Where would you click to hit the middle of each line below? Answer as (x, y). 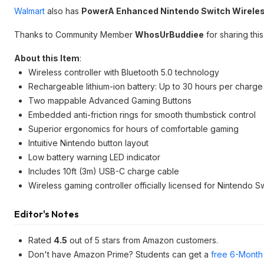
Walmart (29, 11)
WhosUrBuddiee (169, 34)
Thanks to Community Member (75, 34)
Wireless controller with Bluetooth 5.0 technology (124, 72)
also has (63, 11)
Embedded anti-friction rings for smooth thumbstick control (142, 115)
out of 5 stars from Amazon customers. (143, 240)
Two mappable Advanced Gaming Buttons (110, 100)
